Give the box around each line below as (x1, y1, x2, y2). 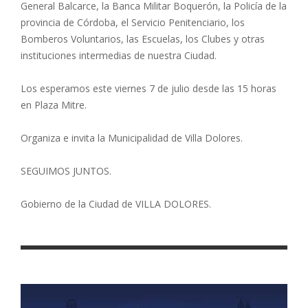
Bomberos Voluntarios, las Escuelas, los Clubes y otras (21, 32, 265, 45)
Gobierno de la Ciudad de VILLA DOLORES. (21, 197, 211, 210)
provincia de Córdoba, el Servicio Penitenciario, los (21, 15, 245, 29)
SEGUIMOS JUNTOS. (21, 164, 111, 177)
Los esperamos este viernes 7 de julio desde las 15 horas (21, 81, 276, 95)
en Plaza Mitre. (21, 98, 87, 111)
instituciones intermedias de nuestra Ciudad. (21, 48, 217, 62)
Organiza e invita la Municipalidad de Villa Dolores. (21, 131, 243, 144)
